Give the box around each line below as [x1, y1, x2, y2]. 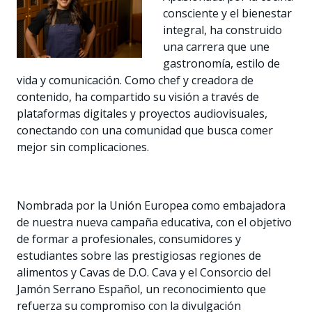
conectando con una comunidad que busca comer [17, 122, 273, 138]
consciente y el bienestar [163, 5, 292, 21]
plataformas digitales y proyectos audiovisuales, [17, 105, 267, 121]
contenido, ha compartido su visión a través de [17, 88, 259, 104]
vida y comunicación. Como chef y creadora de [17, 72, 253, 88]
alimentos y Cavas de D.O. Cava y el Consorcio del [17, 264, 271, 280]
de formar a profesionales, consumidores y [17, 231, 241, 247]
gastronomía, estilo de [163, 55, 280, 71]
